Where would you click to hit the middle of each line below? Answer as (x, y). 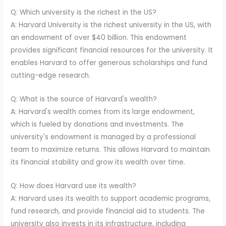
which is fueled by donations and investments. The (97, 124)
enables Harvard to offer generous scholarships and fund (109, 63)
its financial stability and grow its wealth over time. (98, 162)
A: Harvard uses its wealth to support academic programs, (111, 198)
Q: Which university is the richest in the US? (84, 13)
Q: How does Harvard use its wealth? (74, 186)
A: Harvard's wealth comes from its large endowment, (103, 111)
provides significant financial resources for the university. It (112, 50)
